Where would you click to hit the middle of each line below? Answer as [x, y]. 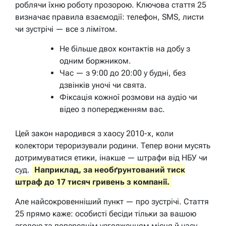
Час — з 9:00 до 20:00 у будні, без [123, 73]
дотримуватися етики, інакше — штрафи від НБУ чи [111, 157]
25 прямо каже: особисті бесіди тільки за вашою [106, 213]
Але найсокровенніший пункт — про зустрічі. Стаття [112, 201]
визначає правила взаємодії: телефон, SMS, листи [109, 17]
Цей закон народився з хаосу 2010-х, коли [94, 133]
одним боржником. [95, 61]
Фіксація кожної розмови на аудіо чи [128, 97]
